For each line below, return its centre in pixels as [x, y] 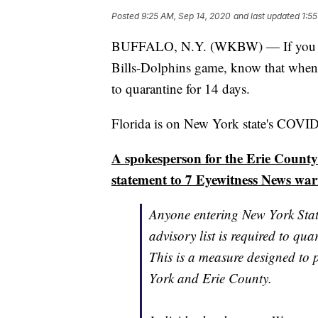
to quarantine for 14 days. [181, 89]
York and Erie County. [210, 278]
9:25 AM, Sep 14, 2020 [186, 16]
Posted [126, 16]
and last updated [267, 16]
